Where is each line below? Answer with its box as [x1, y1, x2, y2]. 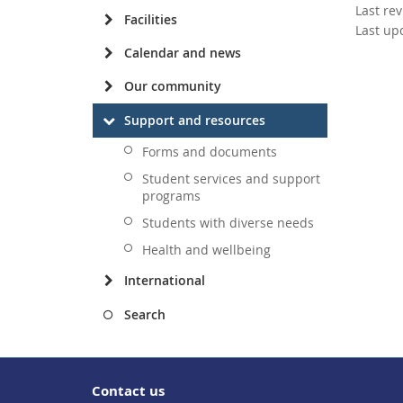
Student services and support [142, 170, 320, 187]
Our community [124, 77, 221, 94]
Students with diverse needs [142, 214, 314, 231]
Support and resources [124, 112, 265, 129]
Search [124, 306, 166, 323]
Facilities [124, 11, 177, 28]
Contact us [92, 381, 165, 400]
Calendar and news [124, 44, 241, 61]
